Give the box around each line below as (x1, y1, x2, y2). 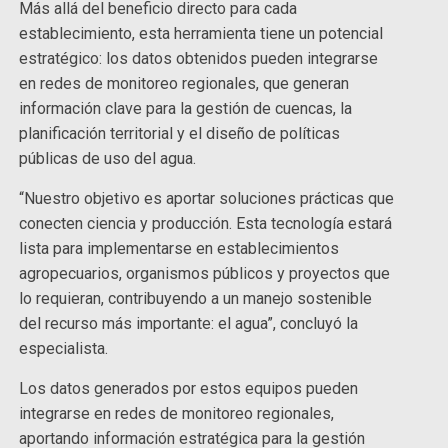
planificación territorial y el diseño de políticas (19, 124, 341, 144)
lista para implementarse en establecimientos (19, 239, 340, 259)
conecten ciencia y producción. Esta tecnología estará (19, 214, 393, 234)
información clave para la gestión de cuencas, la (19, 99, 353, 119)
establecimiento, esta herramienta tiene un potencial (19, 24, 384, 44)
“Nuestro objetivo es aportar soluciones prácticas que (19, 189, 395, 209)
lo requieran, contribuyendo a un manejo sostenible (19, 289, 373, 309)
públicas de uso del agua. (19, 149, 197, 169)
